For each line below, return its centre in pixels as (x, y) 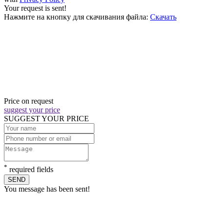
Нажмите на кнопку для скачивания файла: (76, 17)
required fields (30, 170)
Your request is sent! (35, 8)
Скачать (163, 17)
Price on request (29, 101)
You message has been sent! (47, 189)
